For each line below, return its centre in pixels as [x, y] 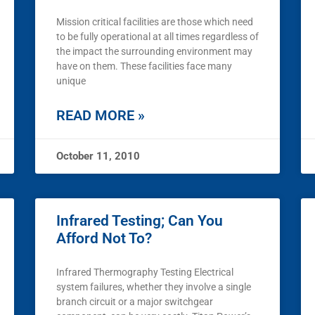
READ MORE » [101, 116]
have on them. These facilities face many [144, 66]
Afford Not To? [104, 239]
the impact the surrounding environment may [154, 52]
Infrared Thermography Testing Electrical [145, 272]
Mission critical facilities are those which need [155, 22]
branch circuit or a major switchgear [135, 302]
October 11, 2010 [98, 156]
